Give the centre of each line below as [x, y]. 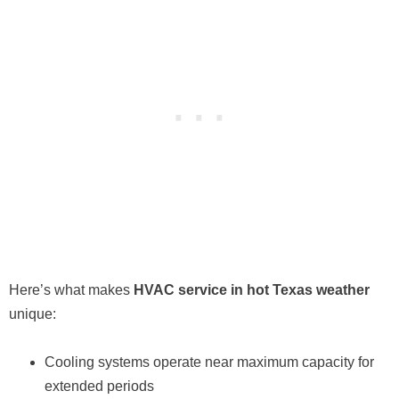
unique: [33, 314]
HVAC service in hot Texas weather [252, 290]
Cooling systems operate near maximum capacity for [209, 362]
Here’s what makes [71, 290]
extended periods [99, 387]
